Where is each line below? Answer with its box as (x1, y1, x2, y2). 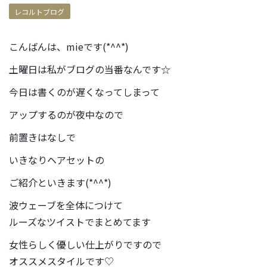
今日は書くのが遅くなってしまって (9, 84, 160, 99)
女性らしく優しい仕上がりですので (9, 237, 162, 252)
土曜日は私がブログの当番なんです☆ (9, 61, 170, 76)
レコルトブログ (14, 6, 65, 17)
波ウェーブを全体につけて (9, 197, 123, 212)
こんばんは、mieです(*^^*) (9, 39, 129, 54)
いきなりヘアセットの (9, 152, 104, 167)
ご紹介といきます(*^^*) (9, 175, 111, 190)
